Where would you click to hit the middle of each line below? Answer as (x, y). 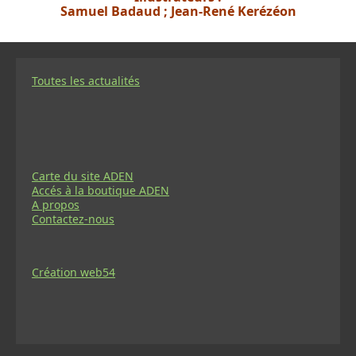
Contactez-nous (73, 219)
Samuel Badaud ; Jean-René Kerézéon (178, 11)
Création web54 (74, 272)
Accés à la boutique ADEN (101, 190)
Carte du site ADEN (83, 176)
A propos (56, 204)
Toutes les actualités (86, 80)
